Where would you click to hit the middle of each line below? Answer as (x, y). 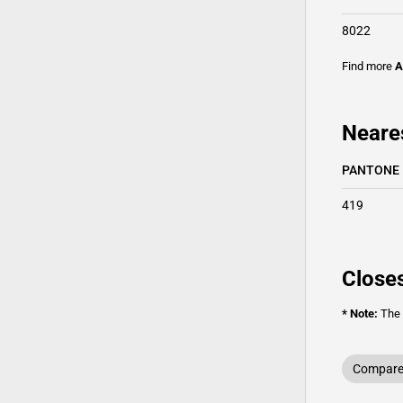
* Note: (360, 313)
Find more (368, 66)
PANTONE (371, 170)
